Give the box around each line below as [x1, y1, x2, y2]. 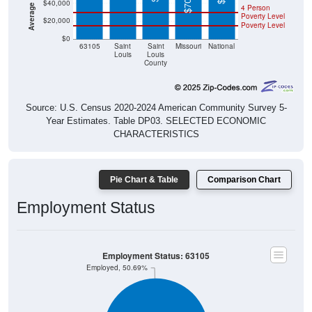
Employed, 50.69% [86, 263, 148, 272]
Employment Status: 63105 [102, 249, 210, 262]
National [208, 41, 235, 51]
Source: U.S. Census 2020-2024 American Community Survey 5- [25, 102, 287, 113]
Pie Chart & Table [110, 174, 178, 185]
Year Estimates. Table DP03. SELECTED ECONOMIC [46, 115, 266, 126]
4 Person [241, 3, 270, 13]
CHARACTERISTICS [113, 128, 199, 139]
